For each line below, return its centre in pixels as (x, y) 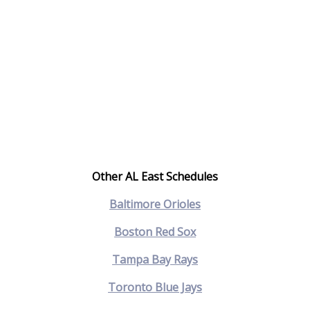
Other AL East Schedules (155, 176)
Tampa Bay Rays (155, 259)
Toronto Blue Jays (155, 287)
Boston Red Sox (155, 231)
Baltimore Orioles (155, 204)
